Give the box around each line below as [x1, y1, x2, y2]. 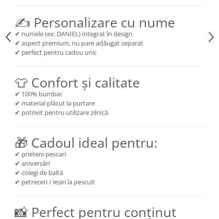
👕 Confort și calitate [15, 73, 140, 91]
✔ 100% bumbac [15, 89, 63, 98]
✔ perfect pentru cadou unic [15, 48, 97, 57]
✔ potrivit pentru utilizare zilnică [15, 108, 108, 117]
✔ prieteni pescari [15, 150, 66, 158]
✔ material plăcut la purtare [15, 99, 95, 108]
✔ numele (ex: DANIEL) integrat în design [15, 29, 132, 38]
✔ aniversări [15, 159, 50, 168]
